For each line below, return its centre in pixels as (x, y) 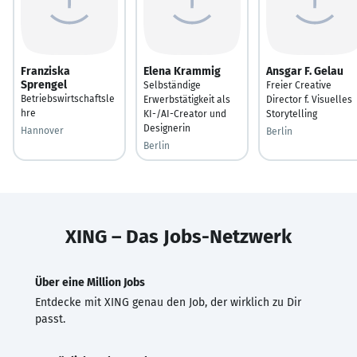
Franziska (45, 71)
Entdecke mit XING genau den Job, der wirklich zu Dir (168, 302)
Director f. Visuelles (309, 99)
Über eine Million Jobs (90, 282)
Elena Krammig (182, 71)
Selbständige (172, 85)
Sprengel (44, 84)
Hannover (42, 130)
